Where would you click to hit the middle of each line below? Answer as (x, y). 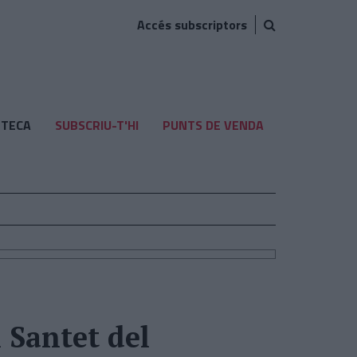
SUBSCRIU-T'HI (96, 125)
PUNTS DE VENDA (213, 125)
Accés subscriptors (192, 25)
